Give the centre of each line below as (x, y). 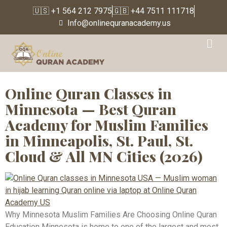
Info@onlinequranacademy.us (119, 23)
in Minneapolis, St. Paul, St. (99, 140)
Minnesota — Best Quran (91, 109)
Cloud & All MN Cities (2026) (104, 156)
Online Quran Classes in (88, 93)
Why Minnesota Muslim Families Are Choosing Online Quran (111, 214)
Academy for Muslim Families (107, 124)
